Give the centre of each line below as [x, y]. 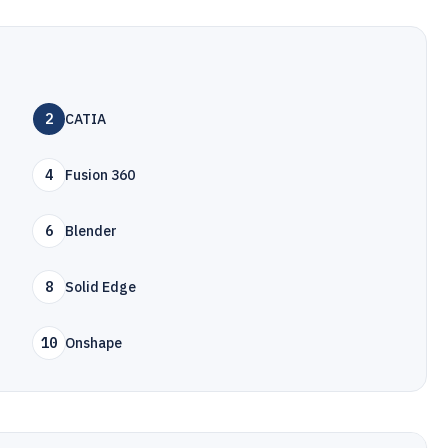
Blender [91, 231]
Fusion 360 [100, 175]
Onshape [94, 343]
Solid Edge [101, 287]
